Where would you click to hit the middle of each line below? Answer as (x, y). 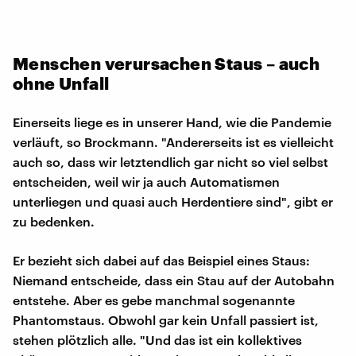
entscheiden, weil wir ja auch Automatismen (146, 181)
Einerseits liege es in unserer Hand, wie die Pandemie (172, 122)
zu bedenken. (54, 221)
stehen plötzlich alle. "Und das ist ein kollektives (157, 339)
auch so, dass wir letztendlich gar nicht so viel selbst (170, 161)
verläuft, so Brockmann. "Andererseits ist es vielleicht (173, 141)
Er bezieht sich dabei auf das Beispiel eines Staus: (161, 260)
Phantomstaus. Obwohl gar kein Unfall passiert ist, (166, 319)
